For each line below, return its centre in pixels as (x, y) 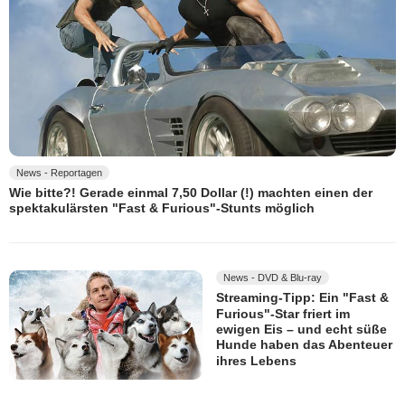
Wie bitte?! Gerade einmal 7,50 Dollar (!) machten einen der (191, 193)
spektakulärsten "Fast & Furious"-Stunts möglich (162, 208)
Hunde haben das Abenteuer (304, 345)
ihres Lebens (256, 360)
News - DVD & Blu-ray (273, 278)
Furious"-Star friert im (283, 314)
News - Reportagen (59, 172)
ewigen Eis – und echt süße (301, 330)
